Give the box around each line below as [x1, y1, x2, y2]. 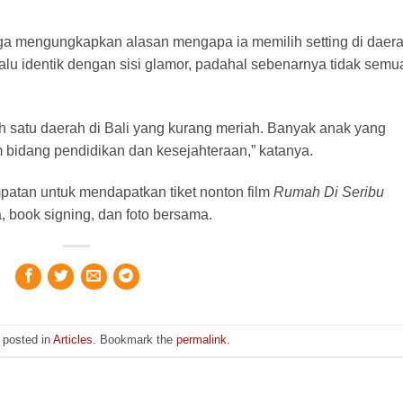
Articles [53, 333, 94, 347]
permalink [176, 333, 228, 347]
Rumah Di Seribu [273, 184, 384, 200]
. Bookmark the [93, 333, 177, 347]
